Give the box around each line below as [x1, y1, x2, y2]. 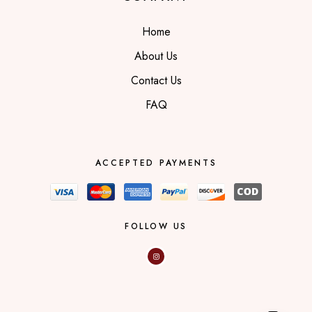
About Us [134, 48, 178, 65]
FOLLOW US [125, 220, 187, 233]
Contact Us [130, 72, 182, 89]
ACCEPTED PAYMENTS [95, 157, 217, 170]
